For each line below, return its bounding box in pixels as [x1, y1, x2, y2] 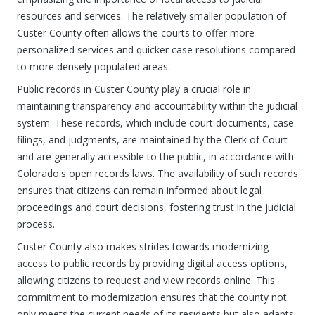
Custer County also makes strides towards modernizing [17, 240, 269, 253]
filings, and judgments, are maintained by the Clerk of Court [17, 133, 288, 146]
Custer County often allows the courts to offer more [17, 26, 255, 39]
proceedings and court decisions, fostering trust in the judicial [17, 200, 296, 214]
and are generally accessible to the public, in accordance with [17, 150, 294, 163]
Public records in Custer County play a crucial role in [17, 82, 251, 96]
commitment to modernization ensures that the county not [17, 290, 287, 304]
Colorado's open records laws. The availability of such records [17, 167, 298, 180]
